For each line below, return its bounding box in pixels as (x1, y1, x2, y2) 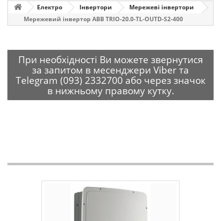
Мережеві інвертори (129, 2, 194, 11)
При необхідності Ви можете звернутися (18, 53, 203, 66)
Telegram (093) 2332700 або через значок (15, 74, 206, 86)
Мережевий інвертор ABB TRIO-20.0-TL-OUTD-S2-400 (24, 15, 183, 23)
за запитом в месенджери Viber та (32, 64, 189, 76)
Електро (37, 2, 62, 11)
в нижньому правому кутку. (47, 84, 174, 97)
